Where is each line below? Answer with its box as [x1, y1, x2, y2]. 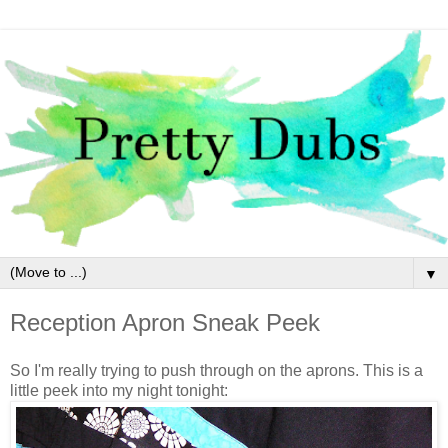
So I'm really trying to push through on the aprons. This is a [10, 362, 423, 380]
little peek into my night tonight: [10, 382, 228, 400]
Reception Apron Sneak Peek [10, 309, 320, 337]
